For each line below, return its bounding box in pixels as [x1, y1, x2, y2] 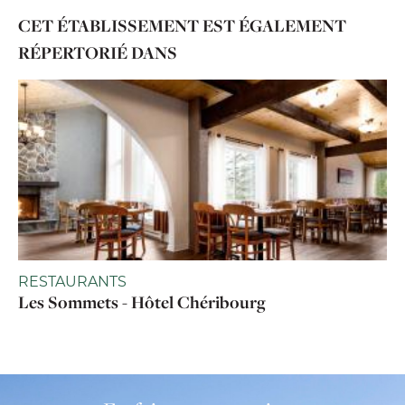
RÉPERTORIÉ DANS [18, 41, 177, 64]
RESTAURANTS [18, 271, 127, 290]
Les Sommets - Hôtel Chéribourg [18, 290, 266, 314]
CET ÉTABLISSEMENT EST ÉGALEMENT [18, 14, 346, 37]
